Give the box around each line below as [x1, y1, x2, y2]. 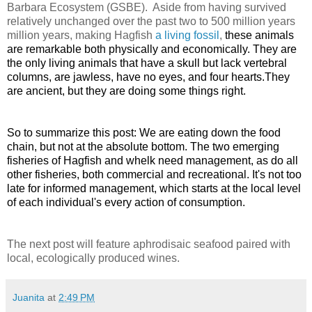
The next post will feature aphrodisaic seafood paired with [7, 237, 290, 250]
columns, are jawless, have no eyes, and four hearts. [7, 70, 265, 83]
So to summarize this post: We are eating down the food [7, 126, 281, 139]
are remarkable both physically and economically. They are [7, 42, 297, 55]
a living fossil [155, 29, 219, 41]
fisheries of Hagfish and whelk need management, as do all [7, 154, 298, 166]
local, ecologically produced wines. [7, 251, 180, 264]
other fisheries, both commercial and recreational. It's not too [7, 168, 302, 180]
